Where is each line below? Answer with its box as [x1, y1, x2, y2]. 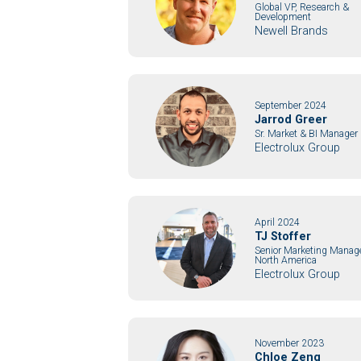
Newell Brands [255, 23, 329, 38]
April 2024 [255, 216, 301, 228]
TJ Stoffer [255, 229, 312, 243]
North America [255, 254, 317, 266]
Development [255, 10, 312, 23]
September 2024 [255, 99, 327, 111]
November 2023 [255, 338, 325, 350]
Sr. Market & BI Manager [255, 127, 359, 139]
